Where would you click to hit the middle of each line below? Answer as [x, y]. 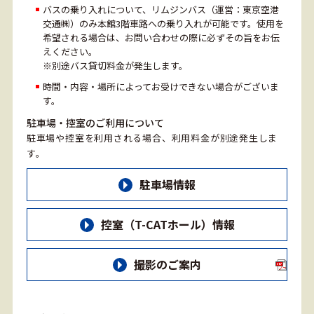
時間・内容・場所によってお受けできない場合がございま [161, 87]
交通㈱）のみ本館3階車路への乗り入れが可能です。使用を [163, 23]
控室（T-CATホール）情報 [168, 224]
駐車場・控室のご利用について [95, 123]
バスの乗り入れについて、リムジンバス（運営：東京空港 [161, 9]
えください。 [70, 51]
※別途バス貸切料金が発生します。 [115, 65]
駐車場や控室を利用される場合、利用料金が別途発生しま [152, 138]
